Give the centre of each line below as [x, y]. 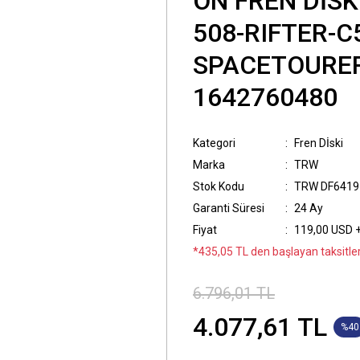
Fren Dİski [319, 143]
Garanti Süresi [229, 208]
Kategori [214, 143]
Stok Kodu [219, 186]
